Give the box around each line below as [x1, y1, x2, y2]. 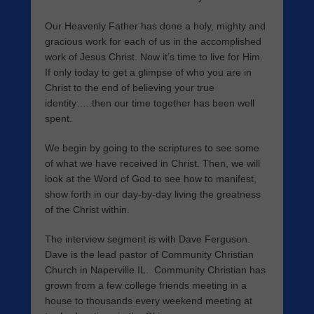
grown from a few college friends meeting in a [45, 280, 247, 292]
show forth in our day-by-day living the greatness [45, 189, 261, 200]
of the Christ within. [45, 204, 130, 216]
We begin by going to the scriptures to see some [45, 142, 259, 154]
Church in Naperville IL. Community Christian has [45, 264, 266, 276]
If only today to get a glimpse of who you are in [45, 67, 252, 78]
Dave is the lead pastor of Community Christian [45, 249, 254, 261]
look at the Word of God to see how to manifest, [45, 173, 257, 185]
